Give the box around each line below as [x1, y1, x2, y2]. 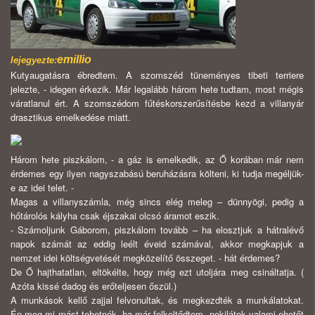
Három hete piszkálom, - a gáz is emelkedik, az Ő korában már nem [11, 153, 304, 167]
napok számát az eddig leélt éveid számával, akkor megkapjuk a [11, 237, 304, 251]
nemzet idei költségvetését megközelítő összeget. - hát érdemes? [11, 251, 280, 265]
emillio [57, 53, 91, 66]
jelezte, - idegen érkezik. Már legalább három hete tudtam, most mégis [11, 82, 304, 96]
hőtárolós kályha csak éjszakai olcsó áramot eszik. [11, 209, 219, 223]
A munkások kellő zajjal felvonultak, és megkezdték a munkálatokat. [11, 293, 304, 307]
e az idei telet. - [11, 181, 74, 195]
